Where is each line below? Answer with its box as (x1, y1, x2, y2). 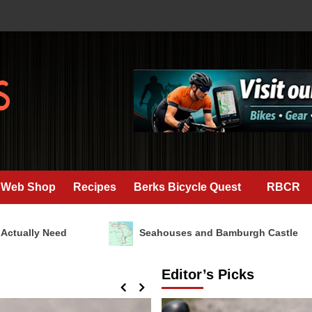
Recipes (73, 181, 116, 193)
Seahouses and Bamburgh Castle (103, 227, 265, 239)
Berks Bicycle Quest (134, 181, 241, 193)
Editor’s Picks (161, 267, 254, 282)
